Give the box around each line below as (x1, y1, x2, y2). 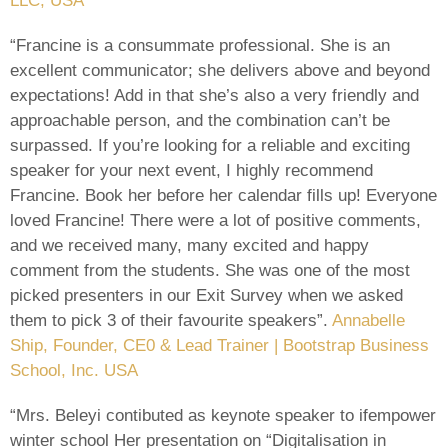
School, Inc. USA (10, 360, 138, 380)
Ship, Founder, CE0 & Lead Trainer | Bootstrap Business (10, 335, 429, 355)
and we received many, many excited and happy (10, 235, 369, 255)
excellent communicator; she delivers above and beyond (10, 60, 430, 80)
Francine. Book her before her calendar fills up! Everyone (10, 185, 437, 205)
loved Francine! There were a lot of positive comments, (10, 210, 421, 230)
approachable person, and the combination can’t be (10, 110, 390, 130)
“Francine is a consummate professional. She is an (10, 35, 390, 55)
